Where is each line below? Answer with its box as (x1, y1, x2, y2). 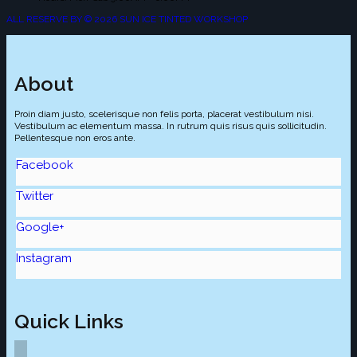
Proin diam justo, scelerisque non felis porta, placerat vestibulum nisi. (14, 108, 314, 120)
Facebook (16, 158, 73, 173)
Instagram (16, 251, 72, 266)
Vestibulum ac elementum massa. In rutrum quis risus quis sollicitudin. (14, 120, 327, 132)
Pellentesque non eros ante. (14, 132, 135, 144)
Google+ (16, 220, 65, 235)
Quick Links (14, 309, 124, 334)
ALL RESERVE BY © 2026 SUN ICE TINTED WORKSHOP (6, 14, 248, 25)
